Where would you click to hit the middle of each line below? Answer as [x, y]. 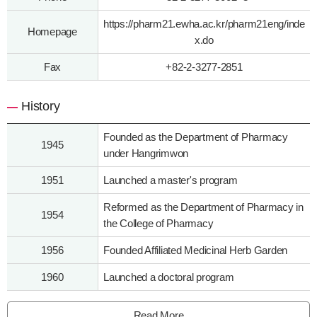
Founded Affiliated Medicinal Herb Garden [196, 250]
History [41, 106]
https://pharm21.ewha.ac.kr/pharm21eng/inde [204, 23]
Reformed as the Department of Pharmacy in [203, 207]
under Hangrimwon [146, 153]
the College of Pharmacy [158, 223]
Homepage [52, 31]
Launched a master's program [171, 180]
